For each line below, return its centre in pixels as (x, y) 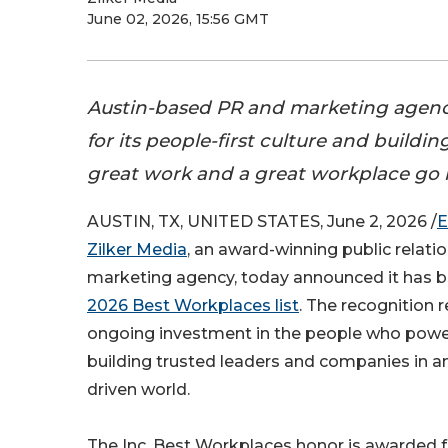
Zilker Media (137, 250)
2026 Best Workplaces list (193, 306)
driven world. (138, 390)
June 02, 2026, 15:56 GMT (178, 19)
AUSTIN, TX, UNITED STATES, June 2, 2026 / (262, 222)
